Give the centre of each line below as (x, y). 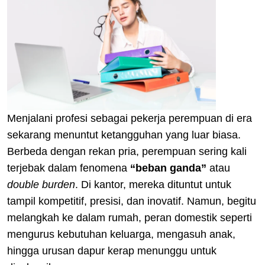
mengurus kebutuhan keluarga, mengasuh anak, (121, 234)
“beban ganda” (168, 168)
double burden (41, 184)
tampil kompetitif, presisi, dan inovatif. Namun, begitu (132, 201)
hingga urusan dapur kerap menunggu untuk (112, 251)
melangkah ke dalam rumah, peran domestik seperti (130, 217)
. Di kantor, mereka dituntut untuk (153, 184)
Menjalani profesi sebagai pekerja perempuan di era (130, 118)
